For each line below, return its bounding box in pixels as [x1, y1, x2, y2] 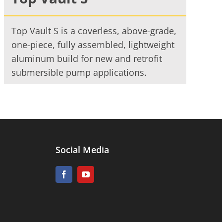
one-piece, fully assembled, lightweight [11, 39, 174, 51]
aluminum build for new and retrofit [11, 53, 162, 65]
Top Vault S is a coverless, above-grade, [11, 25, 176, 37]
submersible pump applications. [11, 66, 147, 79]
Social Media [55, 144, 109, 156]
